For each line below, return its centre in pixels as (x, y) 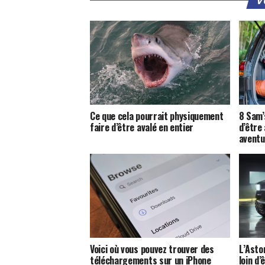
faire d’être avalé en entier (142, 127)
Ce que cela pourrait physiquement (157, 116)
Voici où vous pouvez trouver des (152, 249)
